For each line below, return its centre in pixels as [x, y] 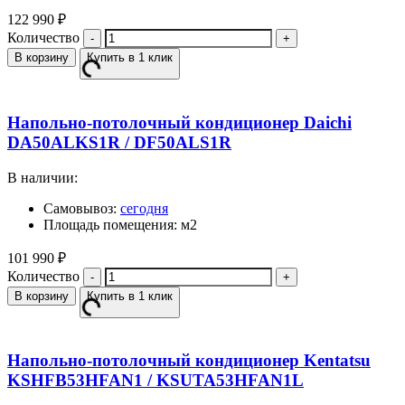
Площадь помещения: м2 [120, 224]
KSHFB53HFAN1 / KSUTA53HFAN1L [155, 381]
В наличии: [42, 177]
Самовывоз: [82, 208]
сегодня [144, 208]
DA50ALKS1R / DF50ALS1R [119, 143]
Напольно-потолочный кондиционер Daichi [179, 123]
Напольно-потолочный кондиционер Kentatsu [189, 361]
